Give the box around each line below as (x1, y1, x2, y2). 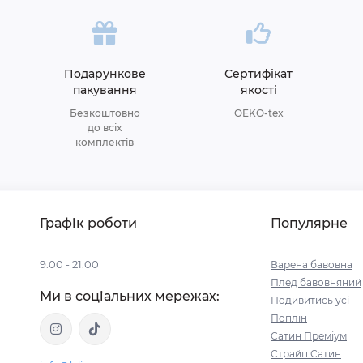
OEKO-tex (233, 107, 284, 119)
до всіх (88, 122, 122, 134)
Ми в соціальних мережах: (40, 288, 220, 304)
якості (240, 83, 277, 97)
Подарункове (63, 66, 146, 81)
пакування (72, 83, 137, 97)
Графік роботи (40, 216, 137, 231)
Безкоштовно (69, 107, 140, 119)
